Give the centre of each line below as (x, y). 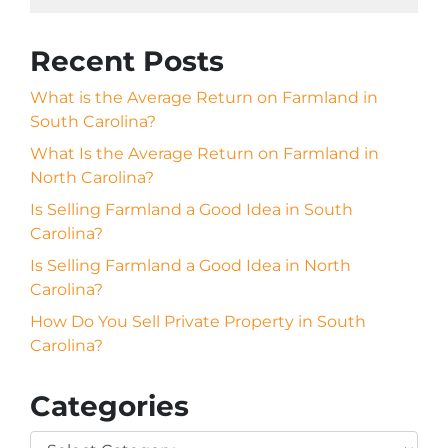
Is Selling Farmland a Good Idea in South (191, 209)
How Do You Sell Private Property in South (198, 321)
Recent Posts (127, 61)
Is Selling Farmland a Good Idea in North (190, 265)
